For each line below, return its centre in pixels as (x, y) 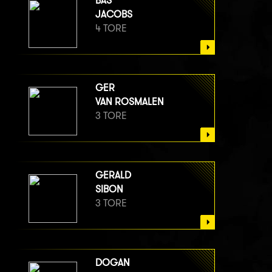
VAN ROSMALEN (130, 102)
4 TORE (111, 29)
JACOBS (114, 15)
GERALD (113, 175)
